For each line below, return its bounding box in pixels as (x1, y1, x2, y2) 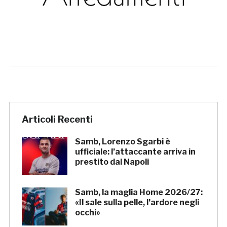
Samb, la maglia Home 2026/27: (74, 187, 203, 198)
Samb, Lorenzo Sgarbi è (74, 137, 170, 147)
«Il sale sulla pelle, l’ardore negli (74, 198, 199, 208)
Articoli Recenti (21, 114, 93, 125)
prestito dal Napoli (74, 157, 149, 167)
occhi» (74, 208, 100, 218)
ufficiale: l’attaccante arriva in (74, 147, 196, 157)
